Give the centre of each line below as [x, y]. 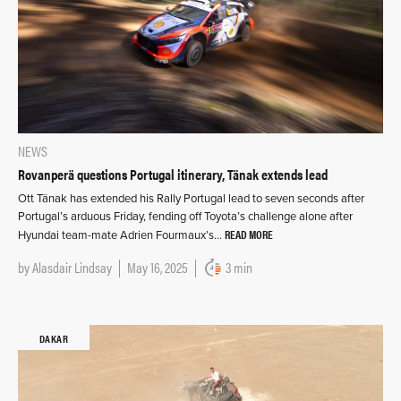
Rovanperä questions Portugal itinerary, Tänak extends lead [173, 174]
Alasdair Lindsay [72, 267]
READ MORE [249, 234]
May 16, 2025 [158, 267]
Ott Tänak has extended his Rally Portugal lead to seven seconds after [191, 198]
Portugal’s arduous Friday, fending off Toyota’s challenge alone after [185, 216]
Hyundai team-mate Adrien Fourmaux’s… [121, 235]
